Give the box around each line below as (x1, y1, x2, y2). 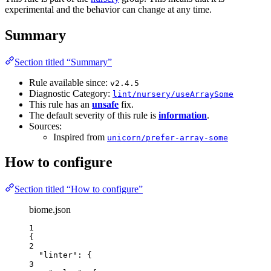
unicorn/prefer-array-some (107, 132, 228, 142)
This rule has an (29, 99, 92, 109)
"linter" (39, 250, 77, 260)
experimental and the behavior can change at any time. (5, 4, 212, 15)
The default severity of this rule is (29, 109, 158, 120)
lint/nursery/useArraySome (113, 89, 233, 99)
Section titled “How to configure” (15, 184, 143, 195)
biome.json (29, 204, 71, 215)
